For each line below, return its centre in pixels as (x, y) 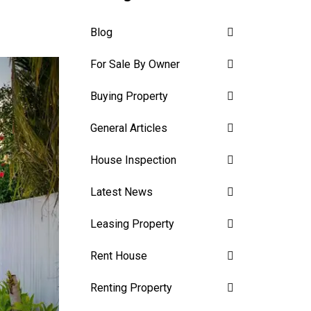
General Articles (129, 128)
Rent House (119, 255)
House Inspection (133, 160)
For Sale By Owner (135, 64)
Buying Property (129, 96)
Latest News (121, 192)
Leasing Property (132, 224)
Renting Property (131, 287)
